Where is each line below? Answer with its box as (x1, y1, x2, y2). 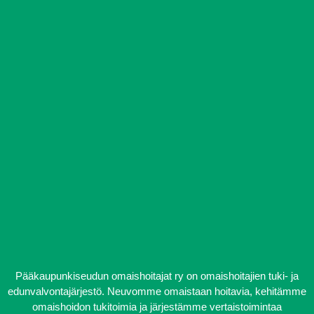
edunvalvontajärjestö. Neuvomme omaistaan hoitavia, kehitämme (8, 285, 306, 297)
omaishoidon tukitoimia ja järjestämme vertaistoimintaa (32, 300, 282, 313)
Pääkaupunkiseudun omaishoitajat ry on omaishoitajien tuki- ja (15, 269, 299, 282)
